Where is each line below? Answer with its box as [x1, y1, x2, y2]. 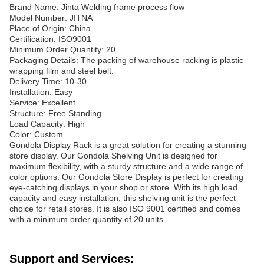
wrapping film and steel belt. [9, 66, 114, 75]
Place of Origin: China [9, 24, 91, 33]
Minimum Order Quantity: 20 [9, 45, 115, 54]
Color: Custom [9, 130, 63, 139]
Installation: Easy [9, 87, 72, 97]
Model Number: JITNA [9, 13, 93, 22]
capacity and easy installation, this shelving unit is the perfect [9, 193, 236, 203]
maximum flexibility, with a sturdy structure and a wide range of [9, 161, 243, 171]
